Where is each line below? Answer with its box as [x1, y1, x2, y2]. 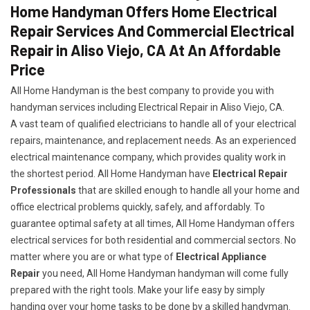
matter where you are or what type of [10, 251, 176, 262]
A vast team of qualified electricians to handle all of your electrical [10, 118, 296, 129]
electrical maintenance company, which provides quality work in [10, 152, 286, 163]
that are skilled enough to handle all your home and [76, 185, 300, 196]
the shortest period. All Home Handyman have [10, 168, 212, 179]
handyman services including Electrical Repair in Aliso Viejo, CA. [10, 102, 284, 113]
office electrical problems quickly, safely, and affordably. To [10, 201, 265, 212]
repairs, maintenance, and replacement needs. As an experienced [10, 135, 296, 146]
